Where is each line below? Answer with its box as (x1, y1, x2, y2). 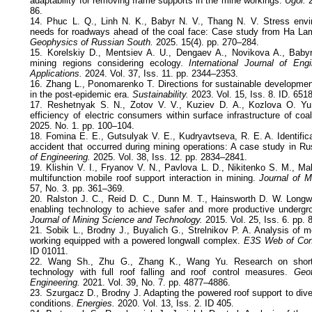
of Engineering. (30, 151, 91, 162)
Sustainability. (132, 88, 189, 100)
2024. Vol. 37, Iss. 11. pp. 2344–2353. (82, 68, 239, 79)
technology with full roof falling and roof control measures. (30, 266, 294, 277)
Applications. (30, 68, 83, 79)
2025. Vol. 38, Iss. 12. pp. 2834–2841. (91, 151, 248, 162)
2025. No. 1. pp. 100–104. (30, 120, 135, 131)
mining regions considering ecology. (30, 57, 183, 68)
